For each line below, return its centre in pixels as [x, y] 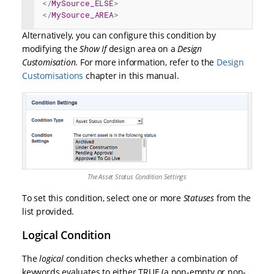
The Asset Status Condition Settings [137, 176]
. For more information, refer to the [146, 62]
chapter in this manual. [131, 75]
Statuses [200, 198]
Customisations [53, 75]
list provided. [48, 211]
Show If [94, 48]
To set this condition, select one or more [103, 198]
